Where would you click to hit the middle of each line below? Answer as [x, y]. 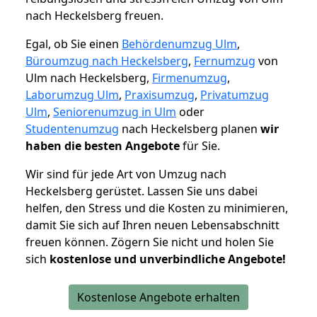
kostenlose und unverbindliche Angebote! [168, 259]
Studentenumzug [72, 129]
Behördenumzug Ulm [179, 44]
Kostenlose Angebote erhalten [158, 298]
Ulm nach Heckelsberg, [89, 78]
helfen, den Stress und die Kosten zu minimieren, [157, 208]
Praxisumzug [160, 95]
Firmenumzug [190, 78]
